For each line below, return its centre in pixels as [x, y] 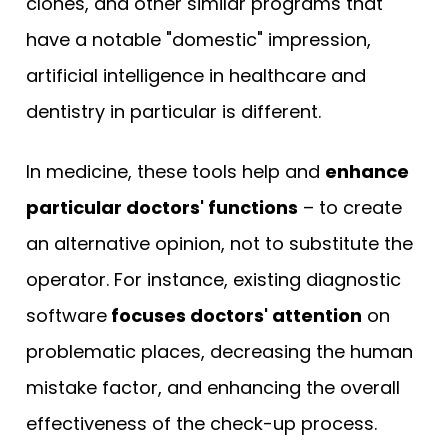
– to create [350, 207]
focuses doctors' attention [234, 315]
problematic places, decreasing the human [219, 351]
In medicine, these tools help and [175, 171]
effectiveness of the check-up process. [204, 423]
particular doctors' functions [162, 207]
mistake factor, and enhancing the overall [213, 387]
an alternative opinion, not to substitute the [219, 243]
